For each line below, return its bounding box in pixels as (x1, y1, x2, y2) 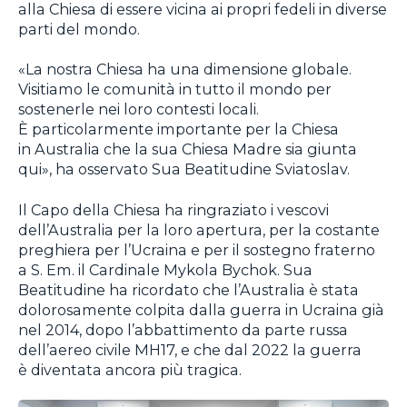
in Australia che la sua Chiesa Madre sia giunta (18, 140, 357, 159)
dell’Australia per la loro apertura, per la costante (18, 220, 380, 239)
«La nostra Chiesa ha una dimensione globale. (18, 60, 352, 79)
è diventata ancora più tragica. (18, 360, 242, 379)
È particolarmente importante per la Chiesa (18, 120, 339, 139)
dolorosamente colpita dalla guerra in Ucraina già (18, 300, 384, 319)
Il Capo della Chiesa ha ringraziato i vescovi (18, 200, 329, 219)
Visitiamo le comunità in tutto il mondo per (18, 80, 332, 99)
